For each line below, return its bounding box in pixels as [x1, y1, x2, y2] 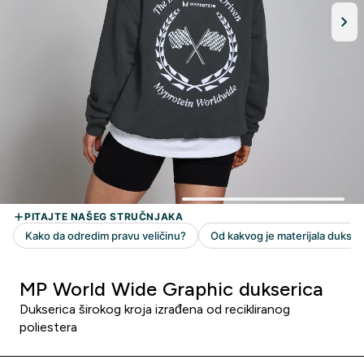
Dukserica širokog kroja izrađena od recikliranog [19, 302, 290, 316]
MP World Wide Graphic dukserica [19, 278, 323, 300]
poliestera [19, 320, 77, 334]
